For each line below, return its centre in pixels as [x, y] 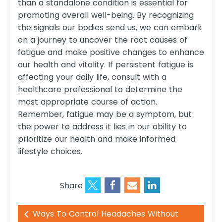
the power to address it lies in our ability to [102, 127]
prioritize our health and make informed [97, 139]
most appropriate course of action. [87, 102]
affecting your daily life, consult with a [92, 77]
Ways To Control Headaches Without [106, 214]
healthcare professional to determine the [100, 90]
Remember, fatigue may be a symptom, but [105, 114]
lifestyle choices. [50, 152]
